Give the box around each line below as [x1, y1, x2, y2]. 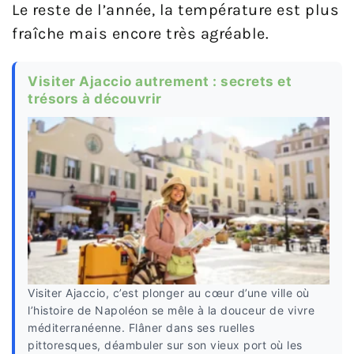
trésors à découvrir [28, 90, 162, 107]
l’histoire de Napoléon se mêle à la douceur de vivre [28, 303, 314, 318]
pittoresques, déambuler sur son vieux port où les [28, 338, 303, 352]
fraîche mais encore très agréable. [12, 24, 269, 43]
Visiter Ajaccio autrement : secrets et [28, 73, 292, 89]
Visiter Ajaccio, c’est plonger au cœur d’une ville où [28, 286, 310, 300]
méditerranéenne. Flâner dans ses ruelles [28, 321, 254, 335]
